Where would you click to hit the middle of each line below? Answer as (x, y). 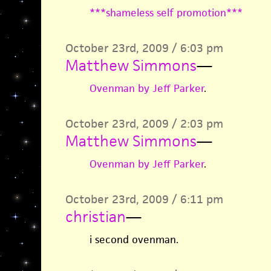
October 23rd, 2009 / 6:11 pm (144, 199)
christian (95, 217)
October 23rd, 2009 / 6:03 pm (144, 48)
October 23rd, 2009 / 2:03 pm (144, 124)
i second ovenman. (134, 240)
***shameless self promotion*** (166, 13)
